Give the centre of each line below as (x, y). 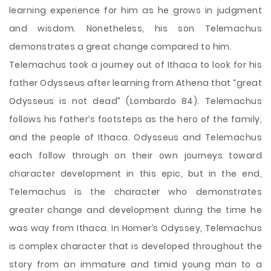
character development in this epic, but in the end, (135, 174)
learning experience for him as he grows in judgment (135, 10)
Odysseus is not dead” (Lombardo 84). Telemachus (135, 101)
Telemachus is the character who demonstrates (135, 192)
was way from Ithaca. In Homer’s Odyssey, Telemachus (135, 228)
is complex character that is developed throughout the (135, 246)
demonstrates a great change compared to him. (121, 47)
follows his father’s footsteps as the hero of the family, (135, 119)
